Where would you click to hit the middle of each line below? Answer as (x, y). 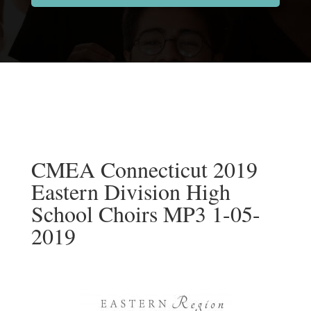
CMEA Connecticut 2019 (144, 169)
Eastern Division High (131, 191)
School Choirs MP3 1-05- (145, 213)
